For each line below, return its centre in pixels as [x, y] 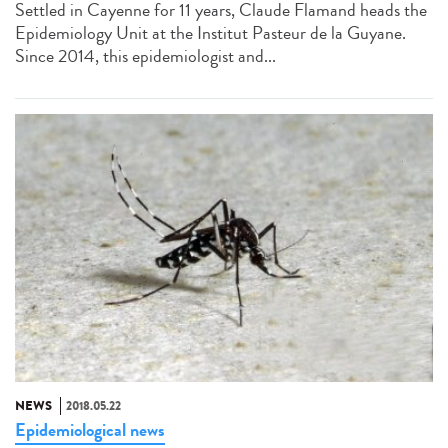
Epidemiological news [90, 429]
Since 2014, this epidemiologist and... [145, 56]
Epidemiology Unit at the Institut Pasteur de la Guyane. [210, 33]
